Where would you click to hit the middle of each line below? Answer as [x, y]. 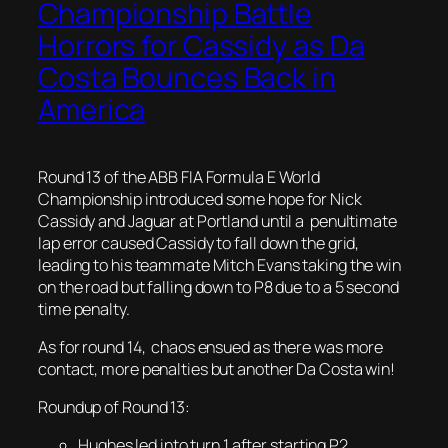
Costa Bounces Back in [187, 77]
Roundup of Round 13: [114, 407]
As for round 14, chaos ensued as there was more [211, 346]
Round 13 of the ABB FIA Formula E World [179, 176]
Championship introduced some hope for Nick [200, 198]
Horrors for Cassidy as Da [201, 45]
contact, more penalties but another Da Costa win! [217, 368]
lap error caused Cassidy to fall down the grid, [199, 242]
